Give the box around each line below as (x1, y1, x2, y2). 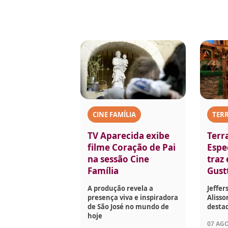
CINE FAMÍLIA (93, 110, 136, 120)
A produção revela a (88, 184, 153, 193)
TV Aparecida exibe (88, 130, 169, 142)
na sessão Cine (88, 153, 149, 165)
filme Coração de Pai (88, 141, 176, 154)
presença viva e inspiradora (88, 193, 178, 203)
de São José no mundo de (88, 202, 169, 212)
